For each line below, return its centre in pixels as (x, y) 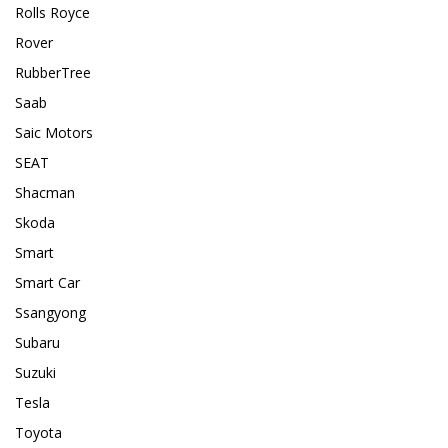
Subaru (37, 343)
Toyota (38, 433)
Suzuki (35, 373)
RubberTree (53, 73)
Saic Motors (54, 133)
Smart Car (47, 283)
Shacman (45, 193)
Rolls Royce (52, 13)
